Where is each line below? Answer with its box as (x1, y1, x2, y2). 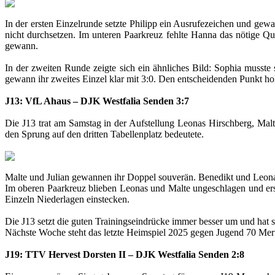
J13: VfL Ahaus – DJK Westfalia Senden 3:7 (5, 95, 189, 106)
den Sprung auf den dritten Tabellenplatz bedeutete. (5, 128, 204, 139)
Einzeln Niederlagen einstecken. (5, 193, 130, 204)
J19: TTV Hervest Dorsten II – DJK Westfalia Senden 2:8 (5, 249, 244, 260)
